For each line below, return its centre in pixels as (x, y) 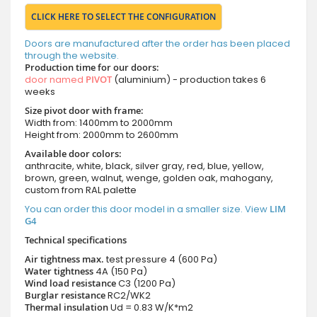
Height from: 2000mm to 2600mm (102, 134)
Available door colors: (73, 153)
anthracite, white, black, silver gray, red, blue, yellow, (144, 166)
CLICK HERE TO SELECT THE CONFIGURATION (123, 16)
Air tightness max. (64, 259)
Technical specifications (76, 240)
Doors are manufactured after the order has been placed (157, 43)
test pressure (137, 259)
